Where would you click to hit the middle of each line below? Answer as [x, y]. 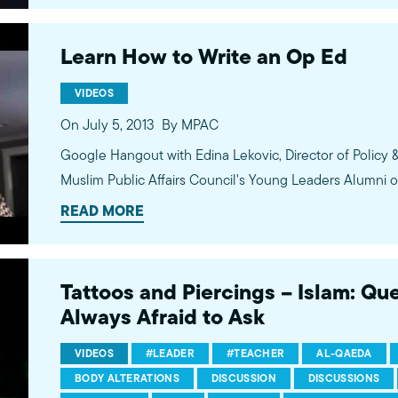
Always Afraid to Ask [163, 317]
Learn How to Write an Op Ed [204, 56]
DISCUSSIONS [344, 378]
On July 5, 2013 [107, 125]
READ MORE [102, 211]
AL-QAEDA [344, 354]
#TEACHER [255, 354]
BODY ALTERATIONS [127, 378]
